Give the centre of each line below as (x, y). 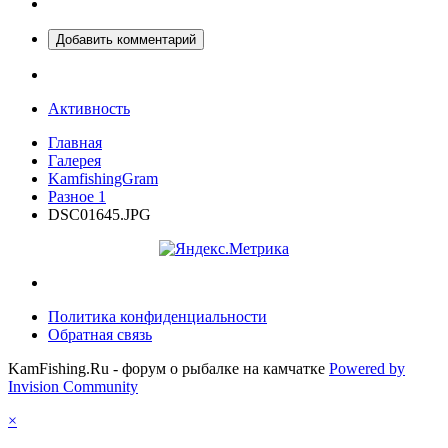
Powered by (367, 368)
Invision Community (73, 386)
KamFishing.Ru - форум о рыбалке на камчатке (166, 368)
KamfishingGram (103, 178)
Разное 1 (77, 196)
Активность (89, 108)
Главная (75, 142)
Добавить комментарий (126, 39)
